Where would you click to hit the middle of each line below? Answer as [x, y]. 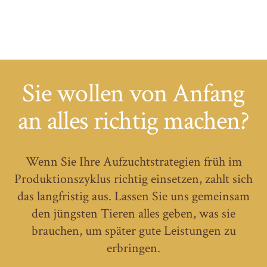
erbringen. [133, 248]
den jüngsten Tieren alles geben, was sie [133, 213]
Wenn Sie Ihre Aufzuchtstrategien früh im [133, 161]
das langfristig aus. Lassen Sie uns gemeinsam [133, 196]
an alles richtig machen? [133, 120]
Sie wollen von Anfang [133, 92]
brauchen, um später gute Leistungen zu [133, 230]
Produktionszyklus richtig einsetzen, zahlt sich [133, 178]
